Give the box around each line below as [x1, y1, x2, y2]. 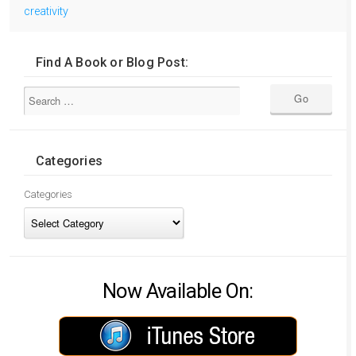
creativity [24, 4, 68, 18]
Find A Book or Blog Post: [36, 54, 188, 70]
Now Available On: [103, 278, 253, 303]
